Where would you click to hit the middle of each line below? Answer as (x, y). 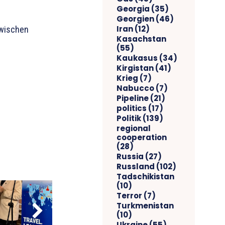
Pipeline (133, 98)
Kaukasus (137, 58)
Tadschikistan (145, 176)
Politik (129, 118)
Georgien (135, 19)
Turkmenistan (145, 205)
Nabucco (135, 88)
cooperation (142, 137)
